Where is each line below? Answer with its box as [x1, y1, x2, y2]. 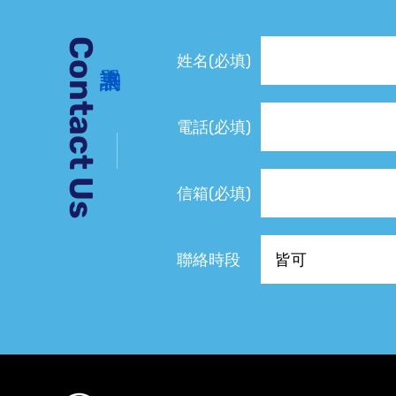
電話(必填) [177, 118, 251, 137]
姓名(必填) [177, 51, 251, 71]
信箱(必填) [177, 184, 251, 203]
